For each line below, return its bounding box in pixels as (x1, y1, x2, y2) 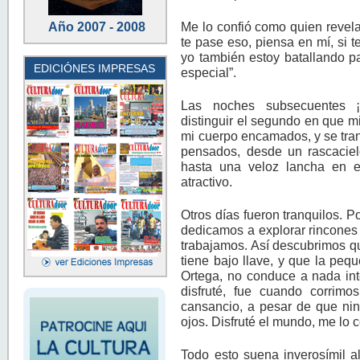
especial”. (181, 64, 237, 80)
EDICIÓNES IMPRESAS (34, 62, 156, 75)
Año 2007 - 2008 (48, 20, 145, 34)
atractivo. (181, 174, 233, 189)
